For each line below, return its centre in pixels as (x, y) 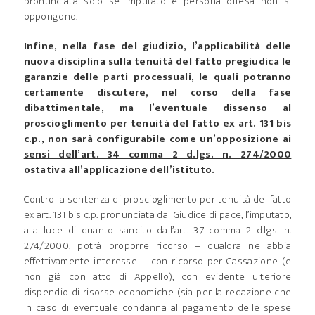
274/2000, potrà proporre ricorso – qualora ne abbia (157, 245)
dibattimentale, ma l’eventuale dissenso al (157, 108)
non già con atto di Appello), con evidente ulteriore (157, 276)
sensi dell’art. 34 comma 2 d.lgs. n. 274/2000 (157, 154)
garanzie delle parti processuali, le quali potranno (157, 77)
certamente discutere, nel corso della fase (157, 92)
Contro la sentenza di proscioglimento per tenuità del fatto (157, 199)
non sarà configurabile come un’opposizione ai (170, 139)
